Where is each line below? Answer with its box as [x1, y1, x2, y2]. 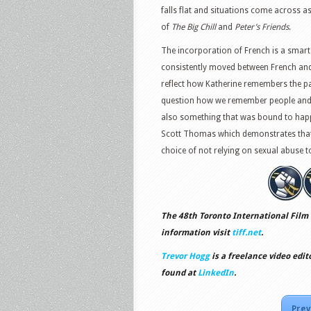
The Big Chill [171, 22, 218, 32]
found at [161, 268, 198, 278]
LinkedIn [198, 268, 234, 278]
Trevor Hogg [161, 251, 210, 261]
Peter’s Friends [235, 22, 289, 32]
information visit [161, 228, 232, 237]
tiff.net [232, 228, 261, 237]
